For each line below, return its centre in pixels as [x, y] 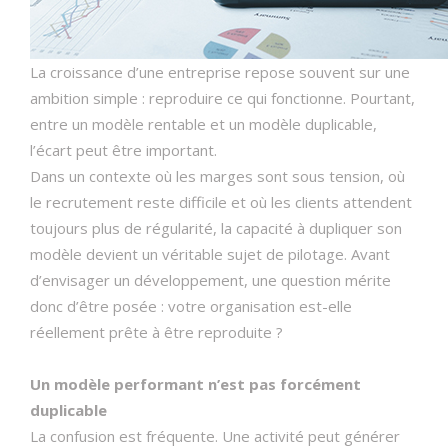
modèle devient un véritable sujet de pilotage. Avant [210, 254]
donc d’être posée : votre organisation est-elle [191, 306]
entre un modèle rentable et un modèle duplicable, [203, 124]
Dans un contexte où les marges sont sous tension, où [217, 176]
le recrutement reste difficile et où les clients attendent [221, 202]
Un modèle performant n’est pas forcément [195, 384]
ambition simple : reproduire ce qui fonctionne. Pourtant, [222, 98]
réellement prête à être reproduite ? [156, 332]
